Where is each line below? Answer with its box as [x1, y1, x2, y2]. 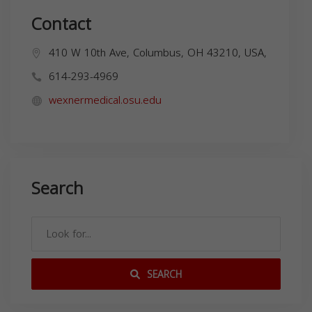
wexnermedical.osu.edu [49, 90, 162, 110]
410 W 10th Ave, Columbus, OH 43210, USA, [49, 42, 267, 63]
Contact [31, 8, 91, 40]
